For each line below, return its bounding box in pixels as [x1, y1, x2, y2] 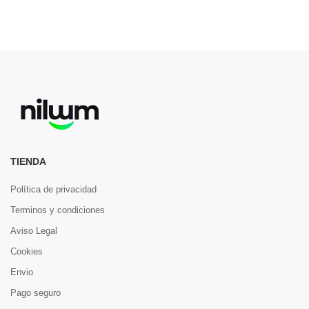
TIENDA [10, 156, 46, 167]
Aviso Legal [10, 226, 57, 236]
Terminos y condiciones [10, 205, 105, 215]
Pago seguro [10, 288, 61, 298]
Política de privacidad [10, 184, 97, 195]
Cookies [10, 246, 43, 257]
